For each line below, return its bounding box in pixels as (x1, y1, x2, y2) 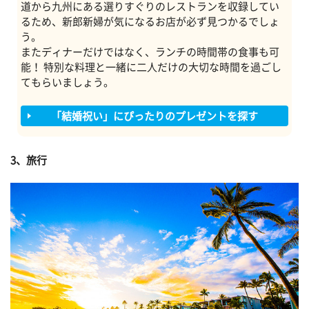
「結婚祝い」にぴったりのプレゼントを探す (51, 110, 258, 121)
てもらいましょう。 (21, 77, 114, 88)
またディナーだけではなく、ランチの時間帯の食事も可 (21, 46, 279, 57)
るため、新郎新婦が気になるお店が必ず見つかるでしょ (21, 16, 279, 27)
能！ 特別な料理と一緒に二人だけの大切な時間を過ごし (21, 61, 281, 72)
